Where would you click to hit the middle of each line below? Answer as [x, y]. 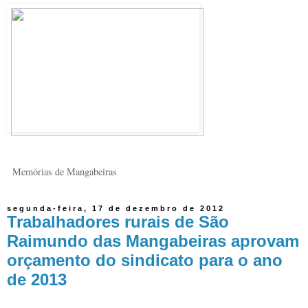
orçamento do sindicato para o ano [145, 261]
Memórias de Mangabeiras [65, 172]
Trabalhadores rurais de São [118, 222]
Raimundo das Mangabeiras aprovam [153, 241]
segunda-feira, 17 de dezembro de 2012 [116, 209]
